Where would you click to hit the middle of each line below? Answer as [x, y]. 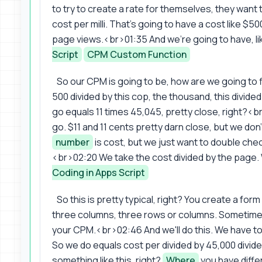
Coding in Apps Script [99, 172]
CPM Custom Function [137, 54]
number [73, 142]
